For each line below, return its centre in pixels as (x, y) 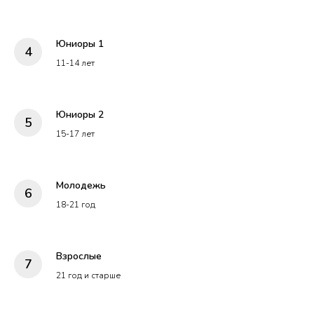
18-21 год (76, 204)
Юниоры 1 (80, 43)
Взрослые (79, 256)
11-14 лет (75, 63)
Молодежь (81, 185)
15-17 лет (75, 134)
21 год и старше (88, 275)
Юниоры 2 (80, 114)
